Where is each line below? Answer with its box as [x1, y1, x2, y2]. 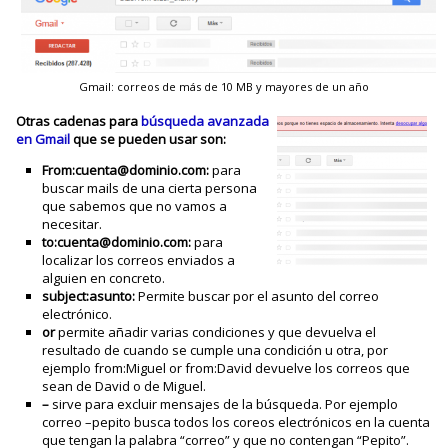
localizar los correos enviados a [42, 250, 236, 269]
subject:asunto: [42, 286, 139, 305]
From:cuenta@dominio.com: [42, 160, 213, 179]
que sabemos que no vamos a [42, 196, 228, 215]
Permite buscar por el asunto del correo [138, 286, 380, 305]
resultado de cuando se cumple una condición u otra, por [42, 340, 389, 359]
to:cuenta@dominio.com [42, 232, 189, 251]
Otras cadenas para [16, 111, 142, 130]
